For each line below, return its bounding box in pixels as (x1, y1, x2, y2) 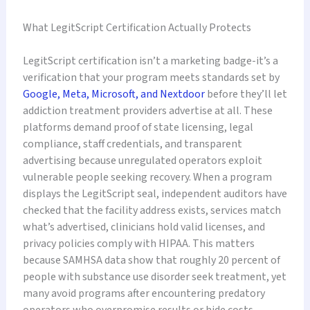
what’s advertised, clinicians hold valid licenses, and (22, 219, 265, 235)
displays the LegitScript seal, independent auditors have (22, 185, 287, 201)
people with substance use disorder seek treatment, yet (22, 268, 286, 284)
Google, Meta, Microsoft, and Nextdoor (22, 86, 205, 102)
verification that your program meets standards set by (22, 69, 280, 85)
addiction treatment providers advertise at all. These (22, 102, 273, 118)
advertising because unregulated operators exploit (22, 152, 262, 168)
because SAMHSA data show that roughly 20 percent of (22, 252, 280, 268)
